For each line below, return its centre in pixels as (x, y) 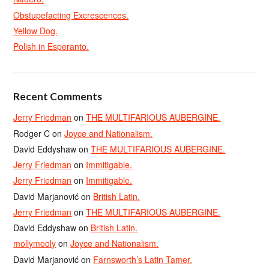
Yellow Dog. (36, 30)
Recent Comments (58, 97)
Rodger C (32, 133)
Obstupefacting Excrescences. (71, 15)
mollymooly (35, 243)
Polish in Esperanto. (51, 46)
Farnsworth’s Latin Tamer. (143, 259)
